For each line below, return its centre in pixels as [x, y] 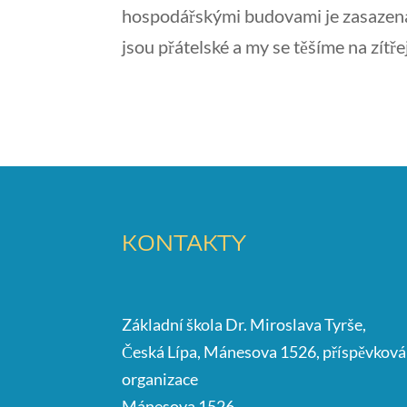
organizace [160, 378]
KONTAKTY [184, 241]
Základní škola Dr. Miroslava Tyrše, [244, 324]
